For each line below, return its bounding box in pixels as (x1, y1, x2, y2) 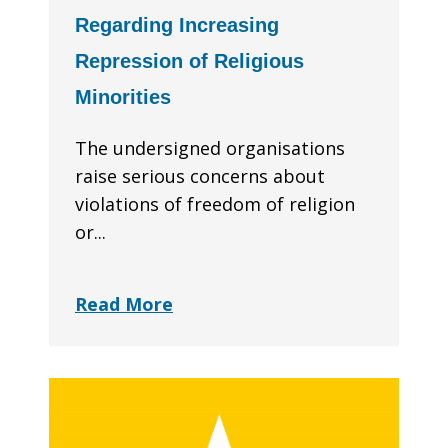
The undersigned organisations (75, 136, 345, 161)
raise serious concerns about (75, 164, 325, 189)
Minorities (75, 86, 171, 109)
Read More (75, 292, 173, 317)
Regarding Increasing (75, 14, 279, 37)
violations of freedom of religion (75, 192, 355, 217)
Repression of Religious (75, 50, 304, 73)
